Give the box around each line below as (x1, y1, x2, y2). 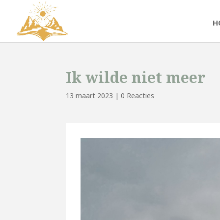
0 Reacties (121, 91, 155, 100)
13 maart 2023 (66, 91, 113, 100)
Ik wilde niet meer (66, 67, 206, 87)
